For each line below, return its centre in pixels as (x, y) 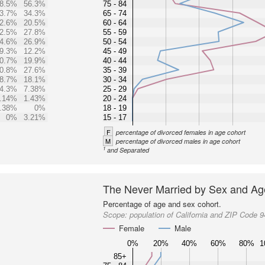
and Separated (128, 150)
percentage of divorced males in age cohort (178, 141)
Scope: (117, 214)
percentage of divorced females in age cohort (181, 132)
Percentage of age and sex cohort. (162, 204)
